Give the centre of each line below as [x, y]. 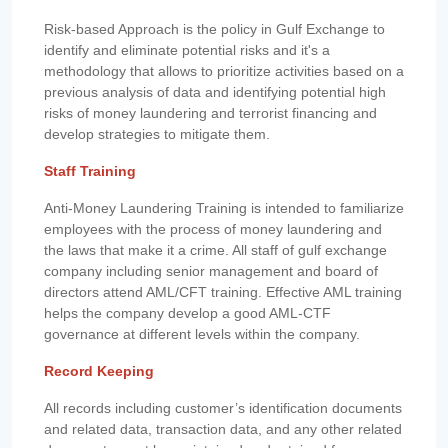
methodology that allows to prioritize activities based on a [224, 71]
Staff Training [90, 171]
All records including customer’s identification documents [223, 408]
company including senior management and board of [211, 271]
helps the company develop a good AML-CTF [187, 313]
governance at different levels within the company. [204, 334]
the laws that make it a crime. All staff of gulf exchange [215, 250]
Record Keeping [99, 371]
